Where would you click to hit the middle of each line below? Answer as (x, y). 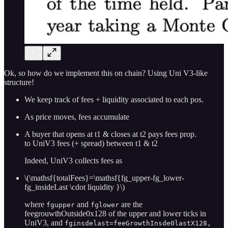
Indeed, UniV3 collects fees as (73, 160)
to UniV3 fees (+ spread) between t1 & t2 (91, 143)
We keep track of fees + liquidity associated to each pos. (114, 99)
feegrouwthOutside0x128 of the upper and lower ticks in (115, 213)
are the (131, 204)
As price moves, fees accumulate (77, 117)
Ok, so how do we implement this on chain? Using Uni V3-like (106, 73)
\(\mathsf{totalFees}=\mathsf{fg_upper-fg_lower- (104, 178)
